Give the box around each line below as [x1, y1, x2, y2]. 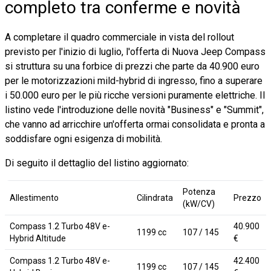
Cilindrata [137, 192, 173, 203]
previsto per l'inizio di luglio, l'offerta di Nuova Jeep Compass [5, 45, 266, 57]
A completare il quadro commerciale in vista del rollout [5, 31, 234, 43]
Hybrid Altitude [10, 233, 66, 243]
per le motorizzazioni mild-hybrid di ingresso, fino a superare [5, 74, 263, 87]
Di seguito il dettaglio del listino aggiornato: [5, 157, 189, 169]
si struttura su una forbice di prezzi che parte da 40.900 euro [5, 60, 260, 72]
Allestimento [10, 192, 59, 203]
